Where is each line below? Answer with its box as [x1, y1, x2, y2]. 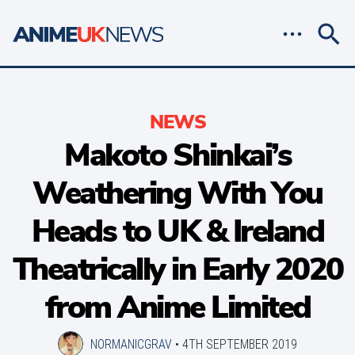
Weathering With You [32, 172, 323, 215]
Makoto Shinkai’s [64, 134, 291, 177]
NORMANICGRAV [90, 336, 172, 353]
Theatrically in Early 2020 [12, 248, 343, 291]
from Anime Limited [44, 286, 311, 329]
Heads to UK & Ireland [31, 210, 324, 253]
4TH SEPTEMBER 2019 [182, 336, 297, 353]
